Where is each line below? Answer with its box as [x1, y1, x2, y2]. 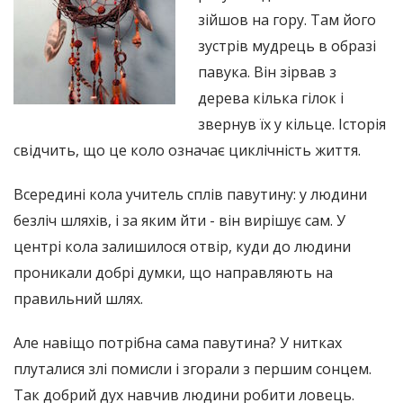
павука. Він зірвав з [198, 61, 336, 82]
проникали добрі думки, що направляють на [13, 262, 333, 282]
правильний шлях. [13, 288, 143, 309]
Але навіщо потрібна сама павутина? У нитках [13, 332, 342, 353]
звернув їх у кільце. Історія [198, 113, 386, 134]
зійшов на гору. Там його [198, 9, 376, 30]
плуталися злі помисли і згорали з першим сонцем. [13, 358, 372, 379]
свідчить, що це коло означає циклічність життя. [13, 139, 361, 160]
